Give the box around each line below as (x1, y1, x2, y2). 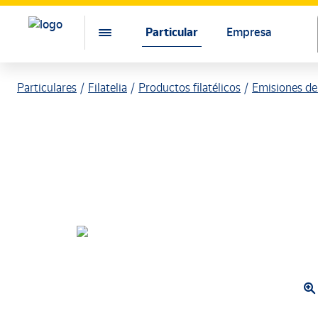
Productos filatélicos (138, 81, 241, 94)
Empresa (226, 26, 271, 40)
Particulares (17, 81, 77, 94)
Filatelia (88, 81, 127, 94)
